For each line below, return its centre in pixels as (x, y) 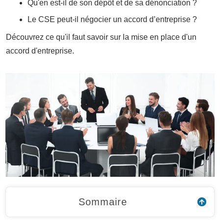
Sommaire (103, 202)
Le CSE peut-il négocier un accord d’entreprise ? (112, 19)
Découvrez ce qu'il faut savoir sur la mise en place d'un (101, 37)
